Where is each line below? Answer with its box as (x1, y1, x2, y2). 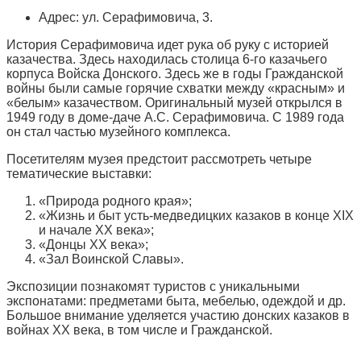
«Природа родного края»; (39, 194, 192, 208)
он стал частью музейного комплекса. (6, 125, 230, 139)
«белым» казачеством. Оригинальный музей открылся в (6, 96, 342, 110)
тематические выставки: (6, 167, 151, 180)
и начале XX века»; (39, 223, 154, 237)
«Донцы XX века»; (39, 238, 148, 251)
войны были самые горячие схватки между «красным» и (6, 81, 345, 95)
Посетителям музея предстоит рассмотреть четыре (6, 152, 312, 166)
